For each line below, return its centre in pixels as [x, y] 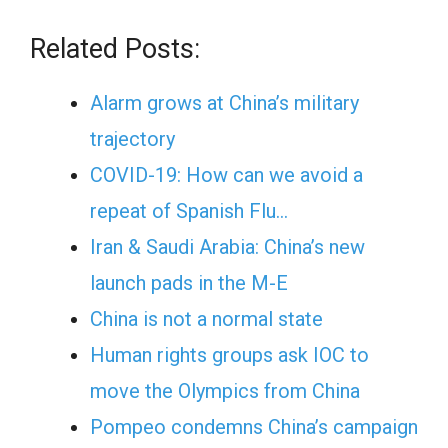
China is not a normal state [206, 319]
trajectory [132, 139]
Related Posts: [115, 49]
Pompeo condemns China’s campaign [254, 427]
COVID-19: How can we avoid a [226, 175]
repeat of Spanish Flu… [189, 211]
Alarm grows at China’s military [224, 103]
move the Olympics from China [225, 391]
